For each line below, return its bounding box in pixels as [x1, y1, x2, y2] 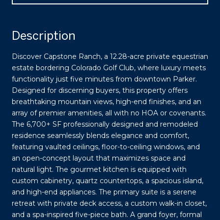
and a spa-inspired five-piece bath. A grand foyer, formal [12, 210, 202, 219]
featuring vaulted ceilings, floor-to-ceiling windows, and [12, 142, 200, 151]
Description [12, 28, 76, 42]
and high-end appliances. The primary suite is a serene [12, 187, 196, 196]
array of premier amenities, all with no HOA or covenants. [12, 108, 206, 117]
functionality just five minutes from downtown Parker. [12, 74, 197, 83]
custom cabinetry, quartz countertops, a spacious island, [12, 176, 203, 185]
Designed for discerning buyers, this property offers [12, 85, 188, 95]
